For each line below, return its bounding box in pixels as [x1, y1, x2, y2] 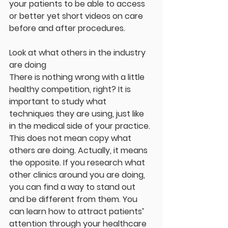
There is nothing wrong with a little [9, 71, 147, 83]
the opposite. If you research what [9, 157, 147, 169]
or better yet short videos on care [9, 10, 145, 22]
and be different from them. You [9, 193, 139, 206]
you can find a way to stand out [9, 181, 137, 193]
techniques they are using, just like [9, 108, 146, 120]
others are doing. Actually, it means [9, 145, 150, 157]
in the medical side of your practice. [9, 120, 152, 132]
